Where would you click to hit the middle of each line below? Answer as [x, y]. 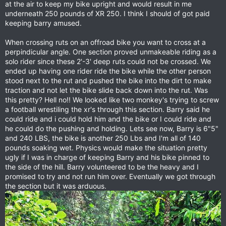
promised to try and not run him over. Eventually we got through [110, 176]
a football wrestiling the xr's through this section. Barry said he [107, 109]
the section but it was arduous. [56, 186]
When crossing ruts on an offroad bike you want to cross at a [105, 42]
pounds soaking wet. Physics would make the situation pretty [106, 148]
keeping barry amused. [43, 23]
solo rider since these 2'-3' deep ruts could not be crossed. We [108, 61]
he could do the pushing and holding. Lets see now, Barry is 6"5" [112, 128]
